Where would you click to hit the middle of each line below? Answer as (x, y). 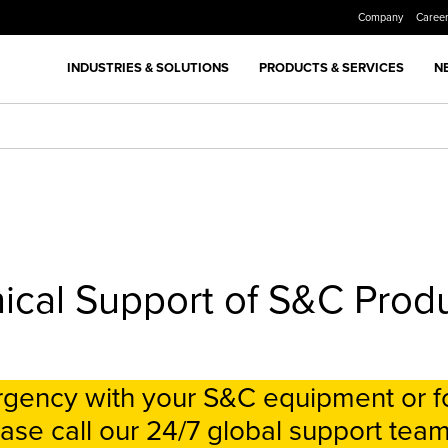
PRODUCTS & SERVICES (331, 67)
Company (381, 17)
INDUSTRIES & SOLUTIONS (148, 67)
